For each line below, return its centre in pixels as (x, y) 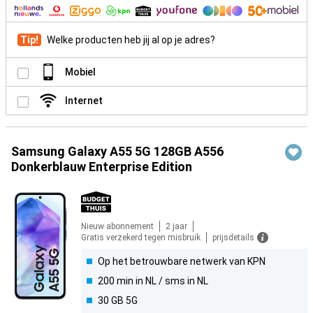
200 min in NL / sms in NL (153, 281)
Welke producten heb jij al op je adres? (131, 40)
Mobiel (80, 72)
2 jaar (176, 227)
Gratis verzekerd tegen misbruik (141, 238)
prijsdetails (233, 238)
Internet (84, 101)
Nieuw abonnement (117, 227)
